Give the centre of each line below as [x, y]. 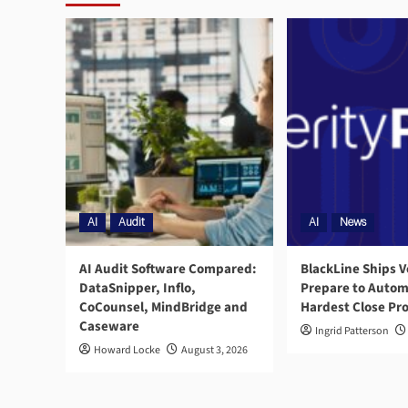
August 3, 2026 [214, 351]
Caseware [109, 327]
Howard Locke [127, 351]
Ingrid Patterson [352, 331]
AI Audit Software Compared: [168, 270]
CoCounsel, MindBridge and [163, 308]
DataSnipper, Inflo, [138, 289]
